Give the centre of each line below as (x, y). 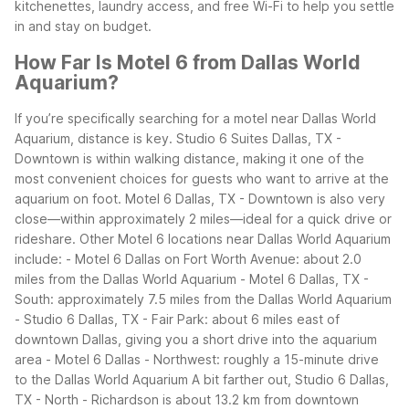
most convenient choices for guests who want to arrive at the (202, 179)
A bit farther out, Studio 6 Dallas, (290, 380)
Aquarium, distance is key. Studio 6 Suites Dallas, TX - (178, 139)
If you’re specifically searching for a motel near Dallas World (195, 119)
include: (38, 259)
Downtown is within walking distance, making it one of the (189, 159)
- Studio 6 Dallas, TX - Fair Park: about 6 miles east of (177, 320)
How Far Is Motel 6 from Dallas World (188, 62)
